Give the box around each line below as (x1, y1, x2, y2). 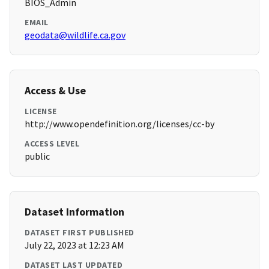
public (25, 150, 50, 163)
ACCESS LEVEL (25, 138, 79, 150)
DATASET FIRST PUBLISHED (25, 227, 134, 238)
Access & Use (25, 83, 86, 98)
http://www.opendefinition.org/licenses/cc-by (25, 118, 214, 130)
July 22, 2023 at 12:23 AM (25, 239, 124, 252)
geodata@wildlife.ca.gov (25, 29, 125, 41)
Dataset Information (25, 205, 124, 219)
